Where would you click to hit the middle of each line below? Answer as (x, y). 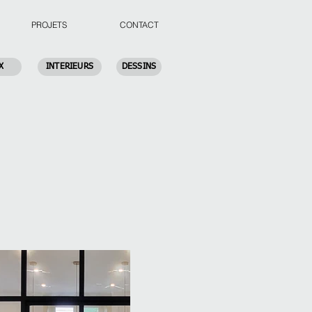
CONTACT (139, 25)
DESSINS (139, 67)
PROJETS (49, 25)
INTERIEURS (70, 67)
